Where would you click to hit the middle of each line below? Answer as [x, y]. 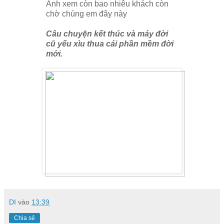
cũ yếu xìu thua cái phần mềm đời [110, 44]
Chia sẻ [24, 218]
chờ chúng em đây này [86, 14]
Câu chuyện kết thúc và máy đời [107, 34]
